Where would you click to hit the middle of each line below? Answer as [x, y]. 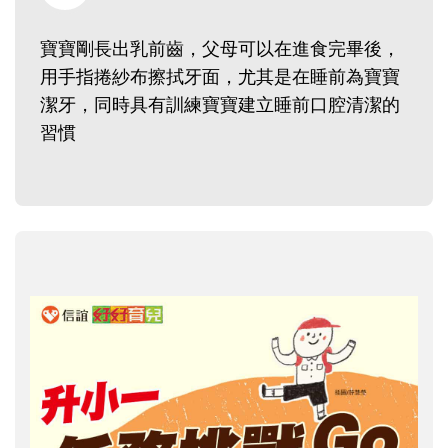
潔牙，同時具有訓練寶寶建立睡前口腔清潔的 [220, 104]
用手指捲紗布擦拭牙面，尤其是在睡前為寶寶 [220, 76]
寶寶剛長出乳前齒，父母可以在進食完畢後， [220, 48]
